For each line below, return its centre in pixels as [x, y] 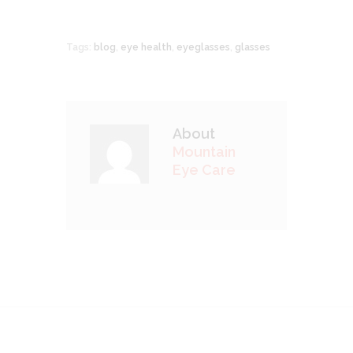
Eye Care [204, 170]
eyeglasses [203, 47]
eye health [146, 47]
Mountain [204, 152]
